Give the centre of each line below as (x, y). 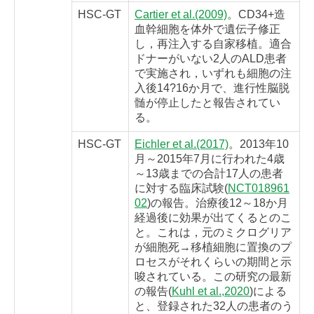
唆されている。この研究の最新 (213, 277)
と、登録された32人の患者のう (214, 306)
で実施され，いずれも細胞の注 (213, 74)
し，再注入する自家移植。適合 (213, 44)
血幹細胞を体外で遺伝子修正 (207, 29)
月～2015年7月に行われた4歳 (210, 159)
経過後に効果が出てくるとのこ (213, 218)
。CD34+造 (256, 15)
